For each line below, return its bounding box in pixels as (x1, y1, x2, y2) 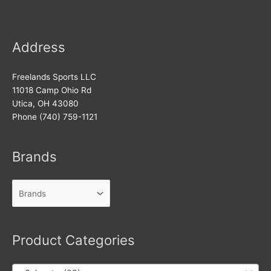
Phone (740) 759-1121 (12, 111, 97, 122)
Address (12, 38, 65, 55)
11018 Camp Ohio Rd (12, 85, 91, 95)
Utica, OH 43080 (12, 98, 79, 108)
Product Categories (12, 232, 135, 249)
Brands (12, 148, 57, 165)
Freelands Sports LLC (12, 71, 96, 82)
